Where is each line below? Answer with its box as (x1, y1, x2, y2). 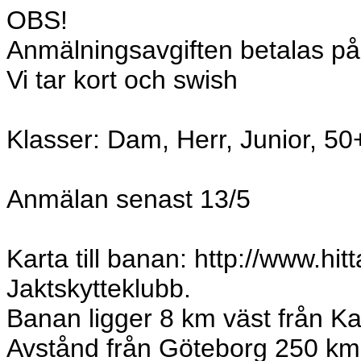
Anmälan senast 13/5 (6, 185, 251, 214)
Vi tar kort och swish (6, 65, 238, 94)
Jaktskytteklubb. (6, 274, 191, 303)
